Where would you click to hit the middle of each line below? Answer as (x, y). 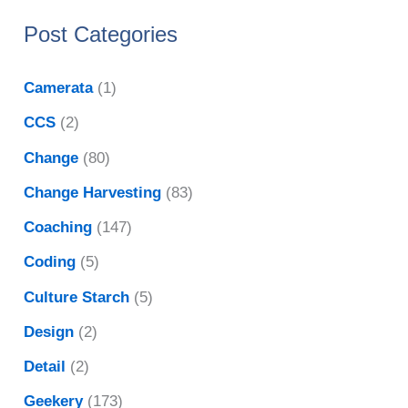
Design (49, 331)
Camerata (59, 88)
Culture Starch (77, 297)
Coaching (58, 228)
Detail (45, 367)
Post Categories (101, 35)
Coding (50, 262)
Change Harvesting (93, 192)
